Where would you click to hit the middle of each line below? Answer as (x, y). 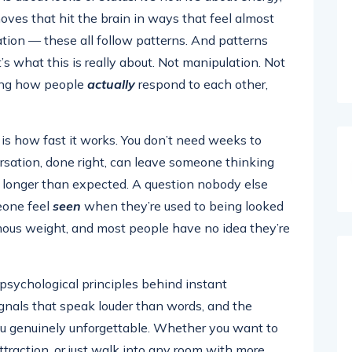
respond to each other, (202, 84)
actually (111, 84)
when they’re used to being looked (182, 206)
